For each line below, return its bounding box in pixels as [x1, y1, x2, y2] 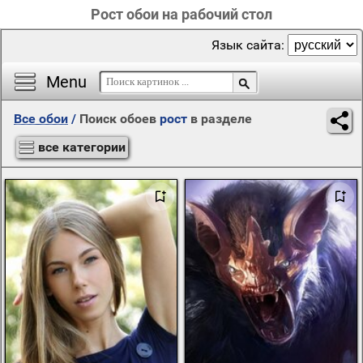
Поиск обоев [79, 111, 160, 126]
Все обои [14, 111, 68, 126]
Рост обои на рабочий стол [91, 6, 272, 23]
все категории [38, 139, 126, 155]
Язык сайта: [211, 37, 288, 53]
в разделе [187, 111, 252, 126]
